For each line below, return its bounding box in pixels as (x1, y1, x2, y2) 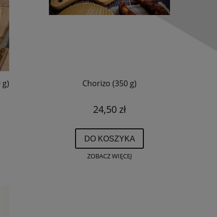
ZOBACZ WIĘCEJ (87, 152, 132, 160)
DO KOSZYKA (84, 134, 135, 143)
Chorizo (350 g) (82, 78, 137, 89)
